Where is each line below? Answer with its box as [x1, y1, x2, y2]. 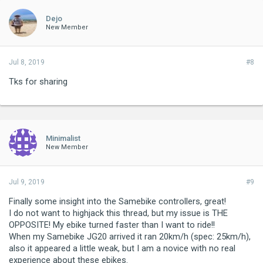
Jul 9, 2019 [9, 177, 45, 186]
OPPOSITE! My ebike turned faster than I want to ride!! [9, 219, 215, 230]
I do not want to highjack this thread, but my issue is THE [9, 207, 228, 218]
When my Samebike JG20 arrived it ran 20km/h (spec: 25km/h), [9, 231, 251, 242]
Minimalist [46, 133, 80, 143]
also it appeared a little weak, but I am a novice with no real [9, 242, 235, 254]
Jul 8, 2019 [9, 58, 45, 66]
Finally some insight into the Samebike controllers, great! [9, 195, 226, 207]
